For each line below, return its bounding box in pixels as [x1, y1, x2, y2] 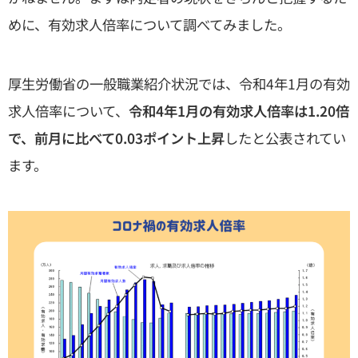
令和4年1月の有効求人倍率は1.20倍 [129, 100, 349, 121]
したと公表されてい [225, 127, 346, 148]
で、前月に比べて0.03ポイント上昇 [8, 127, 225, 148]
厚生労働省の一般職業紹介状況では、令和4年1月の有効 [8, 73, 350, 93]
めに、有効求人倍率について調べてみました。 [8, 14, 291, 34]
